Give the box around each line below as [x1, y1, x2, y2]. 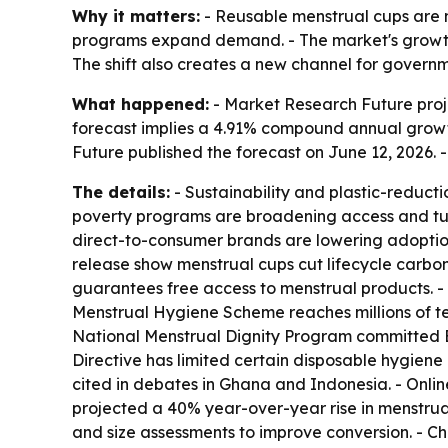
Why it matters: [72, 6, 200, 27]
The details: [72, 182, 170, 203]
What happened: [72, 94, 209, 115]
